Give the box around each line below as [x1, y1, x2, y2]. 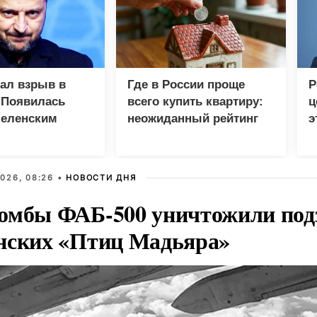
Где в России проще [127, 77, 245, 91]
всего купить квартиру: [127, 94, 263, 108]
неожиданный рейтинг [127, 111, 258, 125]
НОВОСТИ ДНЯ [66, 172, 137, 183]
